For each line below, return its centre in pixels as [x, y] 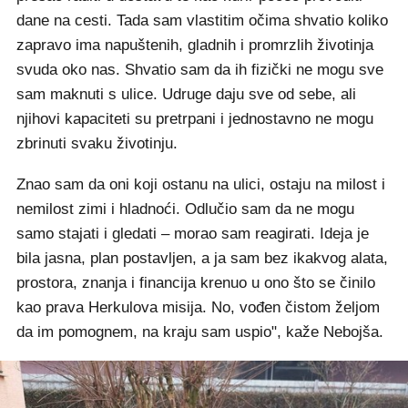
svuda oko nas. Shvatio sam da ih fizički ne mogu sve [200, 70]
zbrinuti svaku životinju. [97, 143]
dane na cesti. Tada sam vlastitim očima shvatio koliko [202, 20]
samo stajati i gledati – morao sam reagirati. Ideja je [193, 234]
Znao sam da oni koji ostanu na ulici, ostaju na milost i [201, 184]
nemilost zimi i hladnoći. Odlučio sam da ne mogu [185, 209]
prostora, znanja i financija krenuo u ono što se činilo [196, 283]
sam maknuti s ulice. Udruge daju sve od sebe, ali [186, 94]
